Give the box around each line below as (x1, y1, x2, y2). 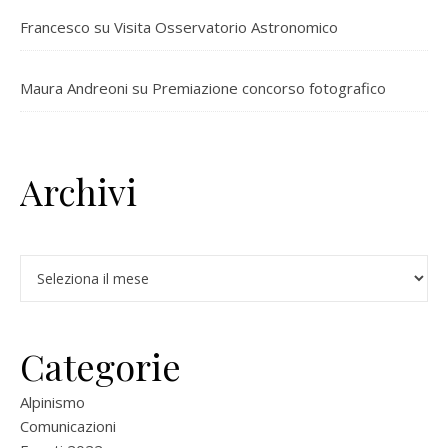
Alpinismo (20, 391, 85, 412)
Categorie (20, 341, 181, 390)
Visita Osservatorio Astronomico (114, 16, 338, 37)
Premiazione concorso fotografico (152, 77, 386, 98)
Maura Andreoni (20, 77, 128, 98)
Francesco (20, 16, 90, 37)
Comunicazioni (20, 415, 116, 436)
